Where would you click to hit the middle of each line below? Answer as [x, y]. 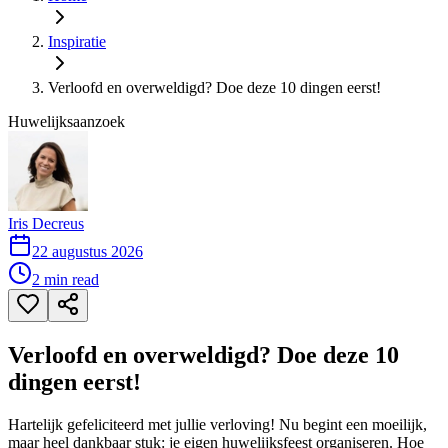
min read [69, 279]
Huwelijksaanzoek [66, 121]
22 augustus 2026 [87, 251]
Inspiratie [77, 41]
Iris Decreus [46, 223]
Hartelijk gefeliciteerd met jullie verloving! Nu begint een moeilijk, [217, 424]
